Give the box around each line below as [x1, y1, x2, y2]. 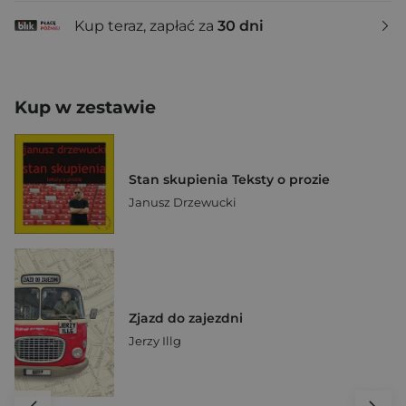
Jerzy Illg [129, 333, 181, 349]
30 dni [217, 16, 264, 34]
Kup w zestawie [14, 97, 156, 118]
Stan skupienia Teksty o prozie [129, 171, 330, 188]
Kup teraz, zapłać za [74, 16, 217, 34]
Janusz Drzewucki [129, 195, 237, 209]
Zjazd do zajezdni [129, 310, 243, 327]
